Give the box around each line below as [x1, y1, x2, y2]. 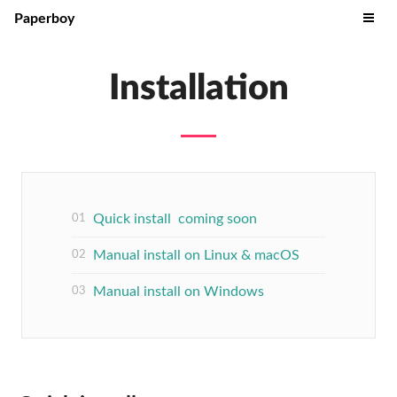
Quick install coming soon [93, 212, 257, 226]
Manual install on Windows [93, 284, 264, 299]
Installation [108, 71, 289, 106]
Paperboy [14, 12, 74, 26]
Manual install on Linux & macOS [93, 248, 300, 262]
